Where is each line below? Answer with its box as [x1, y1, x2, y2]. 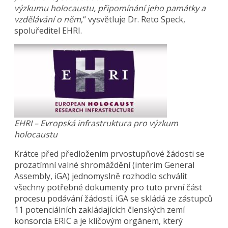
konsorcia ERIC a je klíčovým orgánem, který [14, 215, 183, 226]
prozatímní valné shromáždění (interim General [14, 159, 195, 170]
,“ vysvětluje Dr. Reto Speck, [81, 13, 186, 25]
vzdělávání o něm [14, 13, 81, 25]
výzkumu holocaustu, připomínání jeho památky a [14, 2, 206, 14]
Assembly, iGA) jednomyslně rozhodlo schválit [14, 170, 188, 182]
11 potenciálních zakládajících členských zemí [14, 204, 185, 215]
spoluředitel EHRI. [14, 24, 82, 36]
